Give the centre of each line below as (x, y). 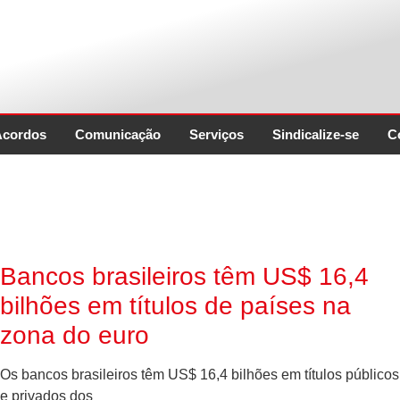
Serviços (216, 134)
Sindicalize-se (315, 134)
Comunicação (117, 134)
